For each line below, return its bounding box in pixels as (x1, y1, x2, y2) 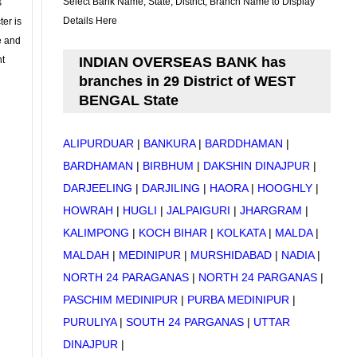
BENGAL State (79, 92, 178, 108)
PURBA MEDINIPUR (187, 293, 289, 306)
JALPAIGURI (167, 204, 230, 217)
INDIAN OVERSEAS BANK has (79, 54, 286, 70)
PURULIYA (63, 316, 116, 328)
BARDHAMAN (63, 159, 136, 172)
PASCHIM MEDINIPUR (63, 293, 178, 306)
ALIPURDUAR (63, 137, 134, 150)
